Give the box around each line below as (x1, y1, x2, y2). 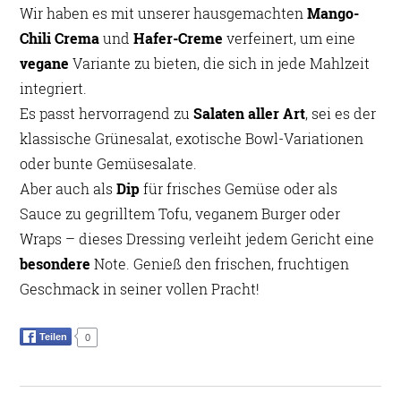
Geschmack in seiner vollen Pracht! (20, 279, 260, 299)
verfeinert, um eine (223, 29, 356, 48)
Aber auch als (20, 179, 117, 199)
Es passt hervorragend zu (20, 104, 194, 124)
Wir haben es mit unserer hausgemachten (20, 4, 308, 23)
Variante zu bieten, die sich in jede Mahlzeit (69, 54, 371, 73)
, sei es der (305, 104, 377, 124)
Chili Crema (20, 29, 100, 48)
